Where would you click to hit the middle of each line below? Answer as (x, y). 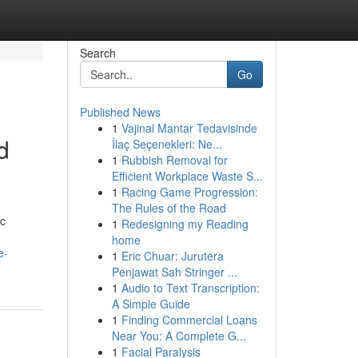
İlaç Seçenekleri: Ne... (167, 144)
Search (97, 53)
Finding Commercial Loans (189, 320)
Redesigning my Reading (185, 224)
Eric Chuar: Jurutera (172, 256)
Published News (120, 112)
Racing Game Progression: (189, 192)
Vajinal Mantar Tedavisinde (189, 128)
